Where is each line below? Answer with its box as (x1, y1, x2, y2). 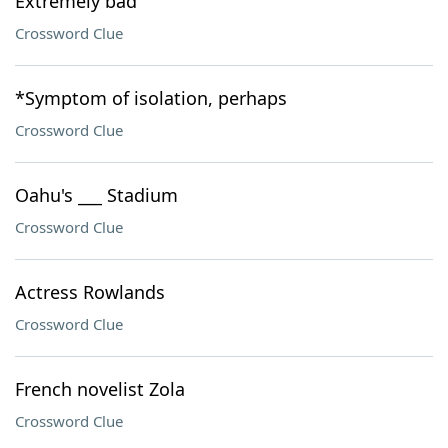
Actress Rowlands (15, 280, 165, 304)
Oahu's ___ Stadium (15, 183, 178, 207)
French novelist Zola (15, 377, 185, 401)
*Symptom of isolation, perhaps (15, 86, 287, 110)
